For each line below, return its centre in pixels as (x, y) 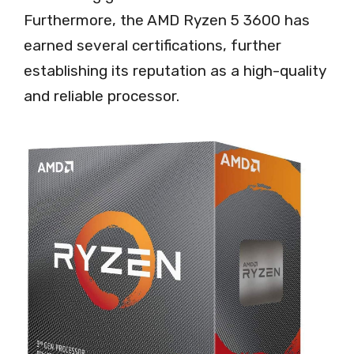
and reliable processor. (102, 96)
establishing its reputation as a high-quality (175, 71)
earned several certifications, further (153, 45)
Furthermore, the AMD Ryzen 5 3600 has (167, 20)
